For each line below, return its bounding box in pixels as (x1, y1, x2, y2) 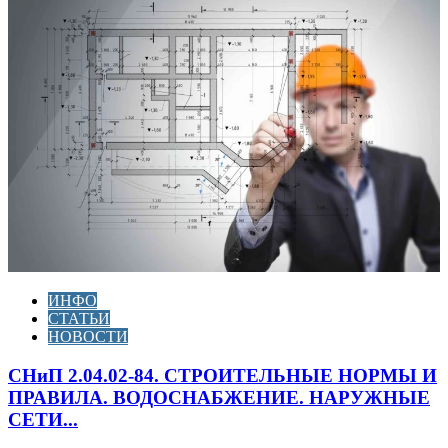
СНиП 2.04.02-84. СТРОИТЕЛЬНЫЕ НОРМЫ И (8, 364, 437, 386)
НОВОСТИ (48, 328, 128, 346)
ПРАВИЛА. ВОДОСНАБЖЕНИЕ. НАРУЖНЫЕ (8, 386, 430, 408)
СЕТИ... (8, 408, 78, 430)
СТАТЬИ (48, 310, 110, 328)
